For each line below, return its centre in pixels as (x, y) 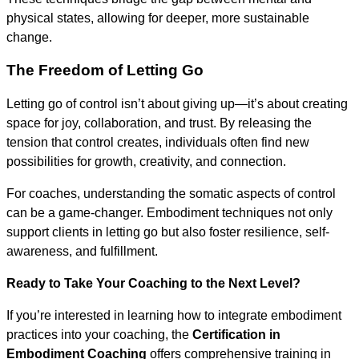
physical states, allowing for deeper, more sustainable (158, 18)
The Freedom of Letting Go (105, 71)
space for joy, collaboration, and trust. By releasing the (159, 123)
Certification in (236, 335)
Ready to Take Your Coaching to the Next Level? (153, 284)
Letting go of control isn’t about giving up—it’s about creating (177, 104)
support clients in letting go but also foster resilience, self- (168, 232)
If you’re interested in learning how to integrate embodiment (174, 316)
